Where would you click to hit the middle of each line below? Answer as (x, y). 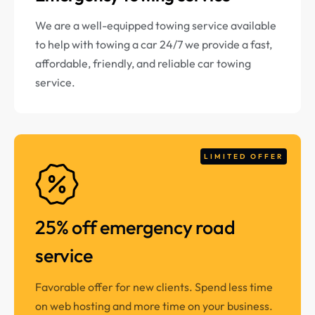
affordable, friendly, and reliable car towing (143, 64)
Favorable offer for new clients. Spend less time (154, 287)
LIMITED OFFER (244, 157)
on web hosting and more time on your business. (154, 306)
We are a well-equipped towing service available (156, 26)
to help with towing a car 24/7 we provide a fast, (154, 45)
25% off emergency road (135, 227)
